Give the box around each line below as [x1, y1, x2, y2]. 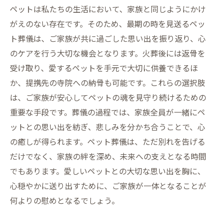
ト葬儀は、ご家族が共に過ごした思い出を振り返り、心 [10, 32, 206, 44]
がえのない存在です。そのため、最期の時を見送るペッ [10, 18, 205, 29]
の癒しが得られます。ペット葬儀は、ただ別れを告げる [10, 136, 205, 147]
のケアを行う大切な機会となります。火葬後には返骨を [10, 47, 205, 59]
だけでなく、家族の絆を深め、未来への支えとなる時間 [10, 150, 206, 162]
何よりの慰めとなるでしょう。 [10, 194, 119, 206]
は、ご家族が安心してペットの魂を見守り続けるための [10, 91, 206, 103]
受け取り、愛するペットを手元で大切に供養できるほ [10, 62, 198, 74]
